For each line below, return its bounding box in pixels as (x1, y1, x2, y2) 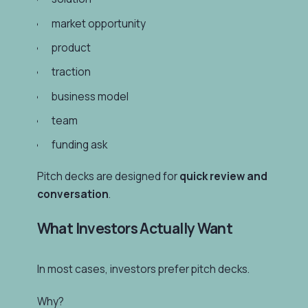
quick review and (179, 169, 267, 184)
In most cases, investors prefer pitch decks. (36, 261, 250, 276)
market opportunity (51, 16, 146, 31)
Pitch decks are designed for (36, 169, 179, 184)
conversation (36, 187, 109, 202)
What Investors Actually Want (36, 218, 233, 238)
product (51, 40, 91, 55)
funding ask (51, 137, 107, 153)
